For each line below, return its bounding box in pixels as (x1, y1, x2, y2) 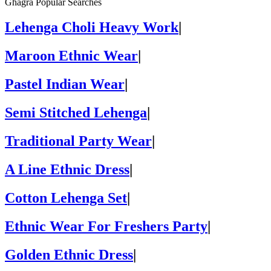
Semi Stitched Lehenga (5, 105, 147, 121)
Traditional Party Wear (5, 133, 152, 149)
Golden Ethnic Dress (5, 246, 133, 263)
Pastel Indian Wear (5, 76, 125, 93)
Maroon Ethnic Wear (5, 48, 138, 64)
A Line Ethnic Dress (5, 161, 129, 177)
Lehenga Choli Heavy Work (5, 19, 178, 36)
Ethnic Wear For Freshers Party (5, 218, 207, 234)
